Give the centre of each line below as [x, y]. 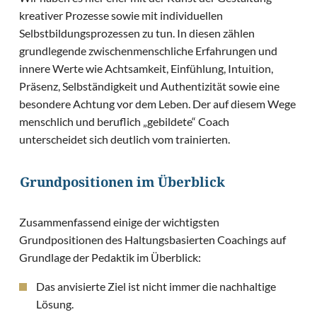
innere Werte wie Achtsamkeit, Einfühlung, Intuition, [146, 69]
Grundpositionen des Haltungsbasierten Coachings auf [153, 240]
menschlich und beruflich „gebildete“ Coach [125, 122]
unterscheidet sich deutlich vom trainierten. [125, 139]
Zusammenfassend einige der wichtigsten [120, 222]
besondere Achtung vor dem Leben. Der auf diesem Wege [158, 104]
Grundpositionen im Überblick [122, 185]
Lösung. [55, 304]
